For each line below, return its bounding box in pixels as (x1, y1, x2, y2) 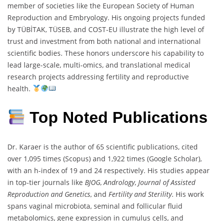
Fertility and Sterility (109, 189, 172, 199)
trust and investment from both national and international (7, 36, 201, 46)
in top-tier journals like (7, 177, 85, 187)
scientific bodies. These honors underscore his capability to (7, 48, 204, 58)
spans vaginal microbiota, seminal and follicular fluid (7, 201, 183, 211)
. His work (172, 189, 204, 199)
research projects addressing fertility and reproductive (7, 72, 189, 81)
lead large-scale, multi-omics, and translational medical (7, 60, 190, 70)
